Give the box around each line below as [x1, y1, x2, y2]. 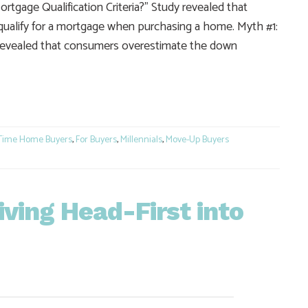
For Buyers [76, 132, 117, 148]
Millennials [120, 132, 162, 148]
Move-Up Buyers [166, 132, 229, 148]
